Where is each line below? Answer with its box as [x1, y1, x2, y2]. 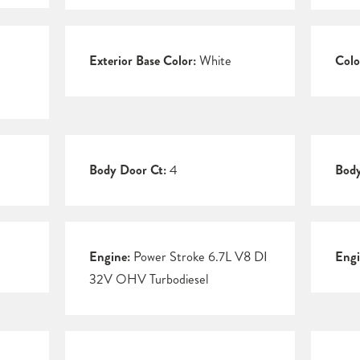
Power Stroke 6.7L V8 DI [129, 247, 268, 267]
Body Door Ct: [88, 161, 166, 180]
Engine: [88, 247, 130, 267]
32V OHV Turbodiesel [88, 270, 209, 289]
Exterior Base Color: [88, 51, 196, 71]
